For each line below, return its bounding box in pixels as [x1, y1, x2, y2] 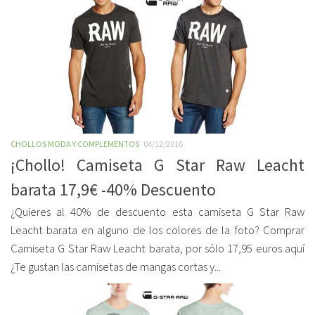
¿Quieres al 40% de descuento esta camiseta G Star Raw [11, 205, 304, 219]
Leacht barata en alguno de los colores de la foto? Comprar [11, 223, 304, 238]
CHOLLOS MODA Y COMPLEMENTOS [11, 139, 139, 149]
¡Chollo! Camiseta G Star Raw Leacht [11, 155, 304, 175]
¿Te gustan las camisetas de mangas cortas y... [11, 259, 221, 274]
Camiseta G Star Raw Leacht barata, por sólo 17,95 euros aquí [11, 241, 304, 256]
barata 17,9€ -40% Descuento [11, 179, 216, 200]
